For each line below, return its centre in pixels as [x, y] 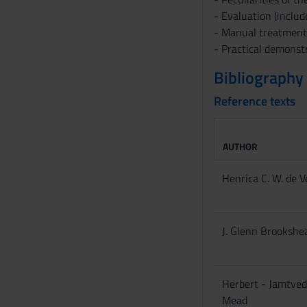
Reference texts [254, 101]
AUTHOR [240, 146]
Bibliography [258, 77]
